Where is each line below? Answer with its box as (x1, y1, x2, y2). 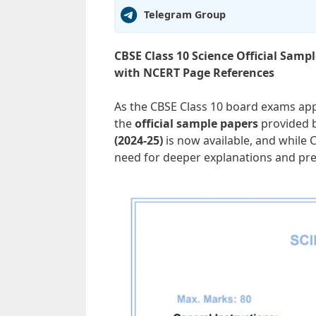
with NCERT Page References (114, 64, 274, 80)
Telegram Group (144, 8, 226, 22)
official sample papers (135, 115, 258, 131)
